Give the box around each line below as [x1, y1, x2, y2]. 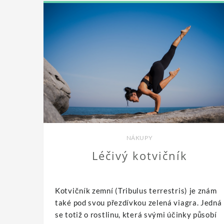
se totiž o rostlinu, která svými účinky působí [55, 209, 217, 219]
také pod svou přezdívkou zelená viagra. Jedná [55, 197, 222, 207]
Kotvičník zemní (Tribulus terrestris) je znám [55, 185, 217, 195]
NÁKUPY [126, 133, 153, 141]
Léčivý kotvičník [91, 147, 187, 163]
